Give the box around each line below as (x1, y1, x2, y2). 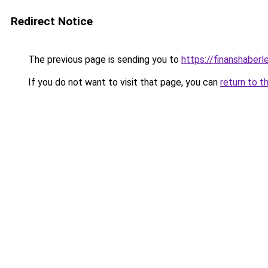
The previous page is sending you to (26, 54, 181, 65)
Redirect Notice (11, 14, 93, 28)
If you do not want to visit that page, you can (26, 77, 220, 88)
